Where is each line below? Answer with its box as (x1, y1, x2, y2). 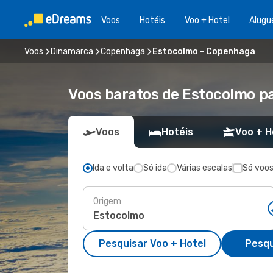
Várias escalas (177, 163, 232, 173)
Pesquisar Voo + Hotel (98, 238, 206, 249)
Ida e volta (93, 163, 133, 173)
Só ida (143, 163, 167, 173)
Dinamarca (51, 46, 93, 57)
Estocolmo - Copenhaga (152, 46, 255, 57)
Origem (93, 196, 121, 207)
